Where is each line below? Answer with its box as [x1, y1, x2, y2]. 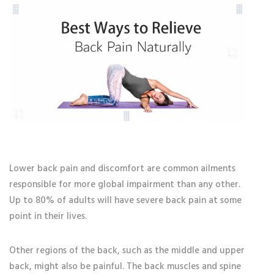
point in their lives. [9, 209, 87, 224]
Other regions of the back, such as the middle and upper [9, 243, 245, 259]
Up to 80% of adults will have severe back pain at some [9, 193, 242, 209]
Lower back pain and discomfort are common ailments [9, 161, 235, 177]
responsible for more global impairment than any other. [9, 177, 240, 193]
